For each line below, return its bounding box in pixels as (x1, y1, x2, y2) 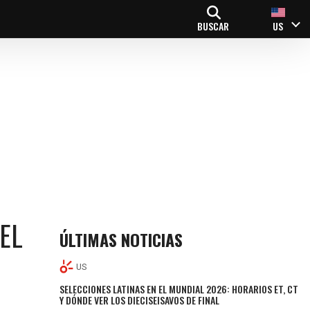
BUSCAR (197, 18, 229, 33)
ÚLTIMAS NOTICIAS (60, 227, 183, 252)
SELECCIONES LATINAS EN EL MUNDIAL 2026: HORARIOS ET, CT (60, 281, 299, 296)
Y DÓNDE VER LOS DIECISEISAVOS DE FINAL (60, 292, 220, 307)
